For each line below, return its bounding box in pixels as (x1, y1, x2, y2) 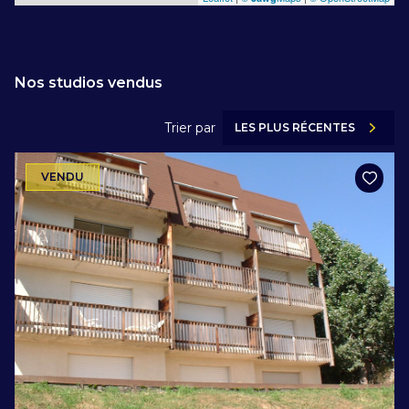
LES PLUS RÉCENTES (235, 121, 356, 135)
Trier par (164, 119, 216, 136)
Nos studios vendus (15, 73, 163, 91)
